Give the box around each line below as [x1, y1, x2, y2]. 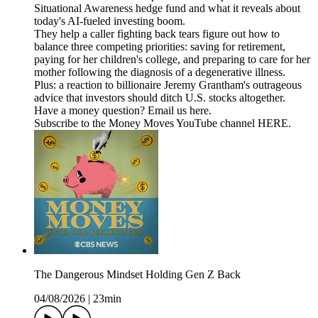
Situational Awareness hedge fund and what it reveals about [34, 2, 300, 15]
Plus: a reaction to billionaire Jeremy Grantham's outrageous [34, 79, 302, 92]
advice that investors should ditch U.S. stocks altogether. [34, 92, 285, 104]
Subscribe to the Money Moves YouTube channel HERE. [34, 117, 291, 130]
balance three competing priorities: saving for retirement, [34, 40, 285, 53]
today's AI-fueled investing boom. [34, 15, 185, 28]
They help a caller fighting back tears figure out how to [34, 28, 280, 40]
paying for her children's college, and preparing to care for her [34, 53, 310, 66]
